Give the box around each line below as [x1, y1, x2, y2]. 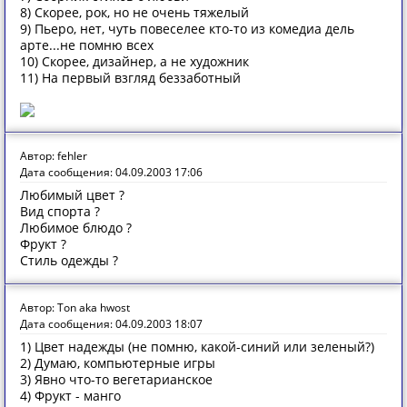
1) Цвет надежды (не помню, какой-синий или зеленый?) [20, 338, 374, 355]
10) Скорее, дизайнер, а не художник [20, 53, 249, 70]
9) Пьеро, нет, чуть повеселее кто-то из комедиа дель [20, 20, 354, 37]
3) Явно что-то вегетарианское [20, 371, 213, 388]
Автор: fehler [20, 148, 87, 164]
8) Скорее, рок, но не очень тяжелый [20, 4, 249, 21]
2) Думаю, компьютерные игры [20, 354, 215, 372]
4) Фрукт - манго [20, 387, 121, 404]
